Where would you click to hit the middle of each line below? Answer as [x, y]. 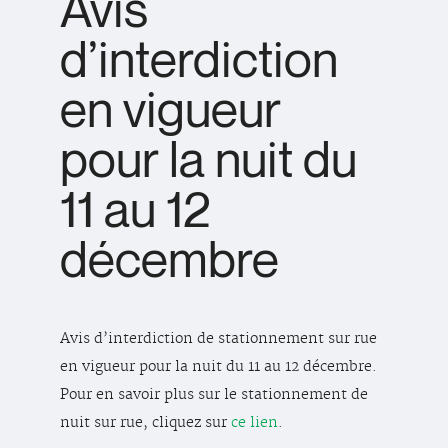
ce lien [254, 422]
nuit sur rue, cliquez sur [145, 422]
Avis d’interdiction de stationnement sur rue [218, 338]
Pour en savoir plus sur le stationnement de [214, 394]
